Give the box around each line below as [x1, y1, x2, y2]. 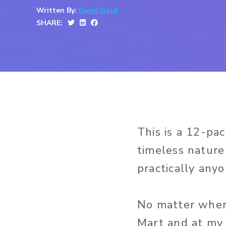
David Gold [79, 6, 118, 15]
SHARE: [36, 18, 63, 28]
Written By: [36, 6, 79, 15]
